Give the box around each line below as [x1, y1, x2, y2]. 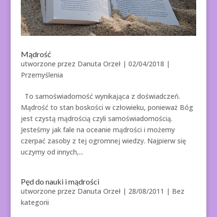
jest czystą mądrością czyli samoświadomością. [20, 114, 172, 124]
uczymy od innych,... [20, 147, 83, 157]
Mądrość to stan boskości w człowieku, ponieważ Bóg [20, 103, 193, 112]
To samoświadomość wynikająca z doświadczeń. [20, 92, 180, 101]
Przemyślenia [20, 70, 63, 80]
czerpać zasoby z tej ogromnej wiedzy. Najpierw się [20, 136, 186, 146]
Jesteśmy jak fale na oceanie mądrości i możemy [20, 125, 175, 135]
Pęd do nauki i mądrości [20, 177, 99, 186]
